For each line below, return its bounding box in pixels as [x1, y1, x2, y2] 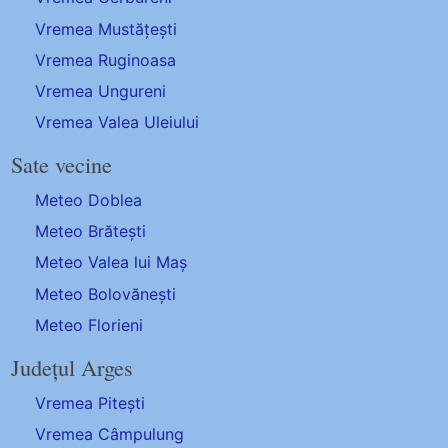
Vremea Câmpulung [35, 424, 185, 445]
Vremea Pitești [35, 392, 146, 413]
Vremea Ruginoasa [35, 49, 177, 70]
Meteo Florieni [35, 314, 144, 335]
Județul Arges [11, 351, 134, 382]
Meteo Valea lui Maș [35, 252, 188, 273]
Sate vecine [11, 148, 113, 179]
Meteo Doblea [35, 190, 143, 211]
